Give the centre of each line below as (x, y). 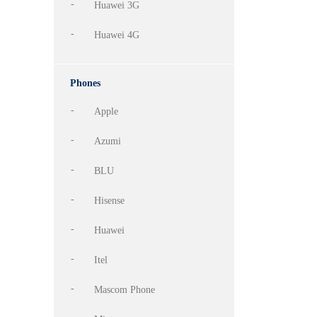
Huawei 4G (117, 35)
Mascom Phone (125, 290)
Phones (85, 83)
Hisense (109, 201)
